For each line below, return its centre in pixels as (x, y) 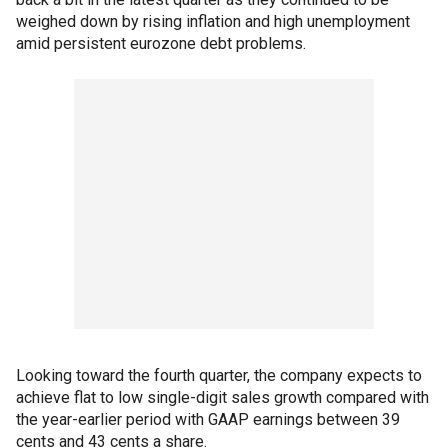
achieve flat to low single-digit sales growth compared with (222, 398)
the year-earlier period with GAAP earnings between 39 (208, 420)
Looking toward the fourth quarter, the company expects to (219, 376)
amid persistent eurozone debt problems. (161, 44)
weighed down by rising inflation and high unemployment (213, 22)
